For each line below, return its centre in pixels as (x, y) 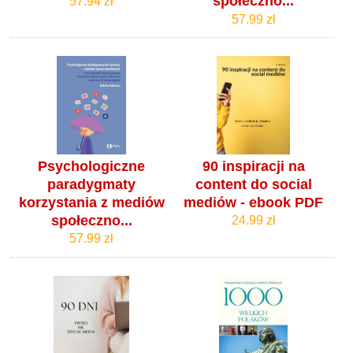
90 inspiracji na (253, 166)
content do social (253, 184)
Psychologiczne (92, 166)
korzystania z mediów (91, 202)
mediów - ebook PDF (254, 202)
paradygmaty (92, 184)
